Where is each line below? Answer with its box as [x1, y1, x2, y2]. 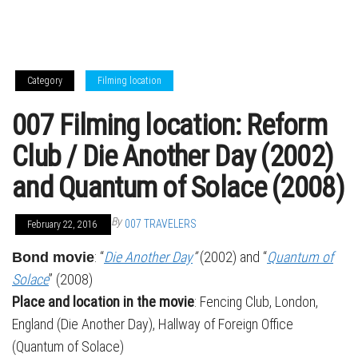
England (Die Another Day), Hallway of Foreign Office [12, 316, 293, 332]
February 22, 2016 [27, 219, 99, 230]
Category [27, 75, 62, 86]
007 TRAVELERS [125, 217, 197, 230]
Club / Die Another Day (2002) [12, 140, 334, 173]
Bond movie [12, 249, 94, 265]
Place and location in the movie [12, 293, 194, 310]
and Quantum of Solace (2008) [12, 171, 344, 205]
